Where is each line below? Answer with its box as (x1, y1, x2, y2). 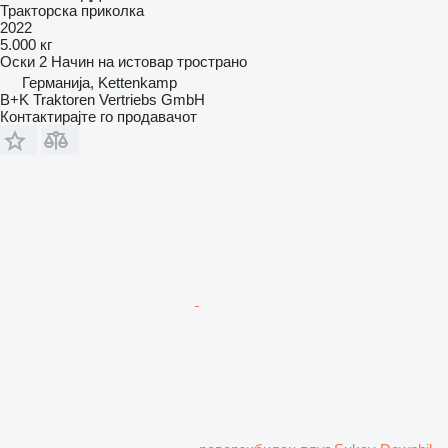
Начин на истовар (51, 52, 173, 70)
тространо (177, 52, 247, 70)
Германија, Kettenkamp (22, 73, 177, 91)
